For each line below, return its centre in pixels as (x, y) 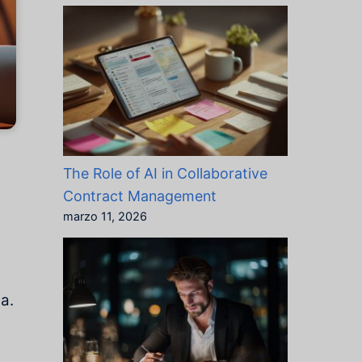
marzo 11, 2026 (105, 216)
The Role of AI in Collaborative (165, 173)
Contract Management (139, 196)
